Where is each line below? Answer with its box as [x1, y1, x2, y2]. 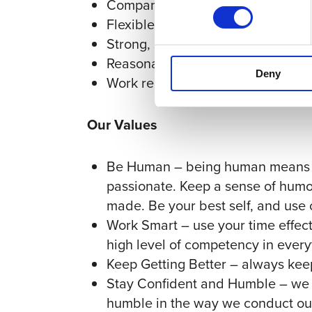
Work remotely [107, 72, 195, 93]
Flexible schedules [107, 14, 220, 35]
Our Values [87, 114, 157, 135]
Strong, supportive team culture [107, 33, 298, 54]
